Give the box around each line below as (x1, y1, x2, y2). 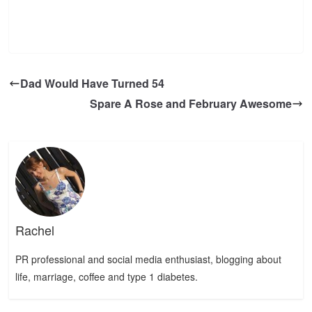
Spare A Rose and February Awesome (89, 95, 292, 111)
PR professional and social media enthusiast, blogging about (15, 252, 281, 267)
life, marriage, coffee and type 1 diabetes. (15, 270, 198, 284)
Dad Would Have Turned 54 (20, 75, 165, 91)
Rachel (15, 221, 54, 240)
